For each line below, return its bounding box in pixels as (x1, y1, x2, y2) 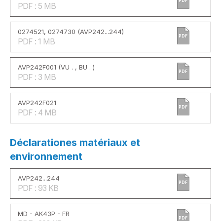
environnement (10, 150, 82, 162)
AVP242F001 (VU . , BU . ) (18, 63, 95, 71)
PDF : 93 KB (18, 183, 58, 193)
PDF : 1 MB (18, 37, 55, 46)
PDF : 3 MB (18, 72, 56, 82)
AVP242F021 (18, 99, 56, 107)
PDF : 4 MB (18, 108, 56, 117)
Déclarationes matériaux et (10, 137, 140, 148)
